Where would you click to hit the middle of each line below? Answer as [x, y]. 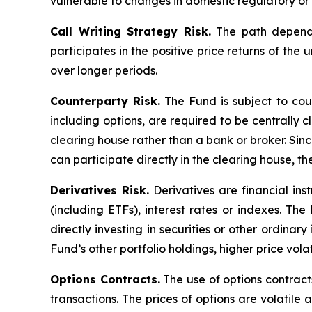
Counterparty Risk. [106, 101]
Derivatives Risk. [100, 190]
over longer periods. [104, 71]
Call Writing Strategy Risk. [131, 32]
